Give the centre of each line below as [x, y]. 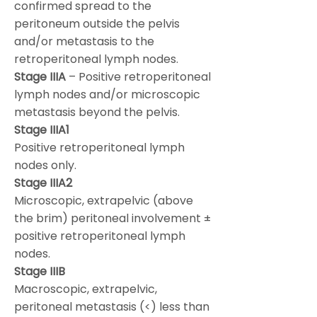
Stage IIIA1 [42, 130]
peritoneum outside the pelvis [97, 24]
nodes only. [45, 165]
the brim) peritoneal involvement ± [113, 218]
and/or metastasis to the [84, 41]
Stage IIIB [40, 271]
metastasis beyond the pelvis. [97, 112]
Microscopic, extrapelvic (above [104, 201]
